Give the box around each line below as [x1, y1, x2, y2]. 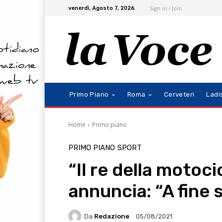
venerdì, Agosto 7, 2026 [68, 4, 135, 11]
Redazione [94, 212, 129, 220]
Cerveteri [164, 91, 195, 99]
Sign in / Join [150, 4, 182, 12]
